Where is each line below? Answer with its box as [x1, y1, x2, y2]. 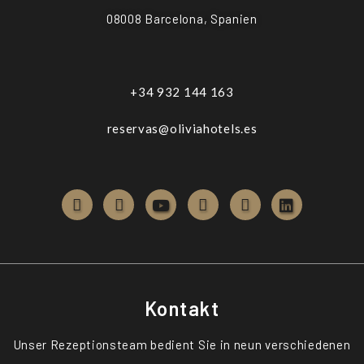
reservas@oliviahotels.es [106, 121, 258, 136]
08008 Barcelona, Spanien [106, 11, 258, 26]
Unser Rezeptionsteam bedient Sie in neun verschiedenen [13, 337, 351, 352]
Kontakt [144, 297, 220, 320]
